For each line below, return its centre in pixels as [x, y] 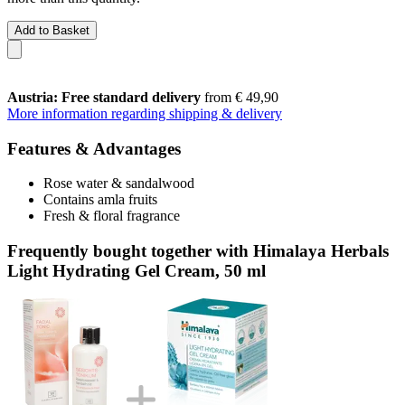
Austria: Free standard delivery [104, 97]
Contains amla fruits [100, 200]
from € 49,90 [240, 97]
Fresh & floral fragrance [112, 216]
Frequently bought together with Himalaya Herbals [198, 250]
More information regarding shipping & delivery [145, 113]
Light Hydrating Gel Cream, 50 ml [137, 270]
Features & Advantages [94, 148]
